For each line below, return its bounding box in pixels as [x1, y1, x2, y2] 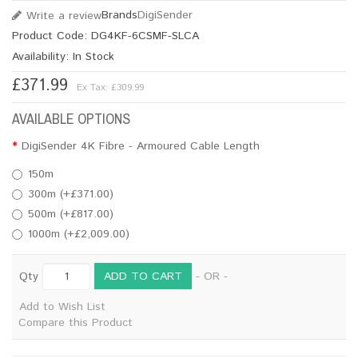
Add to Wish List [19, 299, 105, 315]
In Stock [69, 49, 114, 65]
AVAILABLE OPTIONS [12, 109, 130, 129]
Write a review [26, 8, 101, 24]
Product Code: [12, 28, 87, 44]
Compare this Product [18, 315, 133, 331]
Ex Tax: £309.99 [77, 81, 144, 94]
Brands [101, 7, 137, 23]
